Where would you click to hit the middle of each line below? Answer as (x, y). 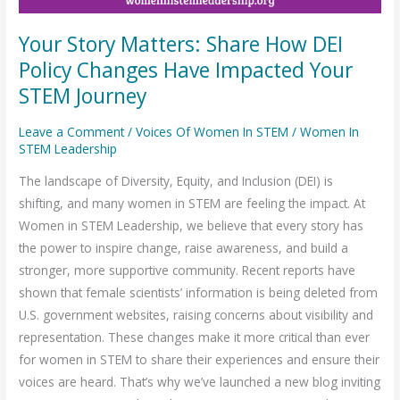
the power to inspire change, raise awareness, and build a (184, 247)
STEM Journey (83, 96)
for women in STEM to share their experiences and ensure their (200, 359)
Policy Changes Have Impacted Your (186, 71)
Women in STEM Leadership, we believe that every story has (192, 225)
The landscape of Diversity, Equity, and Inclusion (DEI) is (176, 180)
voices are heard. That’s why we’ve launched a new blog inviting (200, 381)
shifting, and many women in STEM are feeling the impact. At (192, 203)
